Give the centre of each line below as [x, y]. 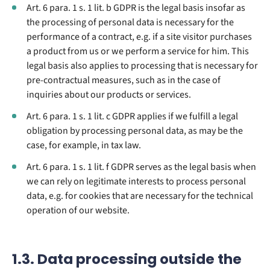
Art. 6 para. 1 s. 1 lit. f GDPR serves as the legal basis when [141, 167]
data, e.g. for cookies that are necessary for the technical [140, 196]
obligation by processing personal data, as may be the [135, 130]
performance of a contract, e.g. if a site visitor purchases [139, 36]
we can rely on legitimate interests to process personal [136, 181]
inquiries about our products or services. [109, 94]
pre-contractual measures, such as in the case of [124, 80]
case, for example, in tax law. [84, 145]
